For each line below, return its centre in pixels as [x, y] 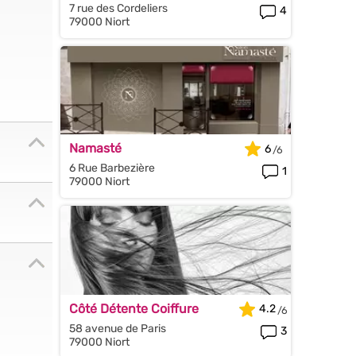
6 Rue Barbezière [112, 168]
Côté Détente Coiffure [134, 308]
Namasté [95, 149]
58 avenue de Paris [118, 328]
